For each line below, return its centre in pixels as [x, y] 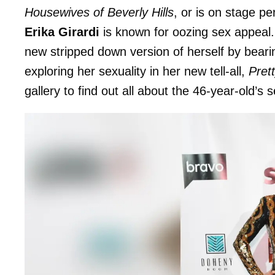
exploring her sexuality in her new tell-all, [137, 71]
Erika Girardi [62, 32]
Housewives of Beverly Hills [99, 12]
